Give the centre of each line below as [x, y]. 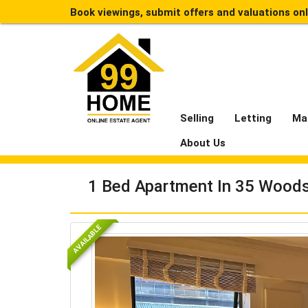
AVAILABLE [87, 239]
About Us [203, 143]
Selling [197, 118]
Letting [253, 118]
